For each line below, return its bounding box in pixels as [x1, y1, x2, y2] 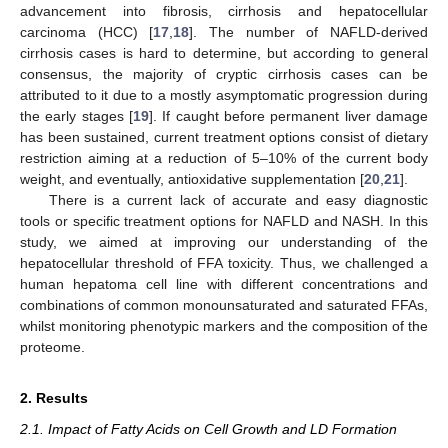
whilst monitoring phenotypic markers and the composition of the [20, 317, 428, 334]
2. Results [20, 389, 88, 406]
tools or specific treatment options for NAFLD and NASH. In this [20, 212, 428, 229]
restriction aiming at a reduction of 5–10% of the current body [20, 149, 428, 166]
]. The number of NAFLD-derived [189, 23, 429, 40]
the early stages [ [20, 107, 133, 124]
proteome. [20, 338, 85, 355]
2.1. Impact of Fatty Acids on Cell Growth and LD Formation [20, 420, 397, 437]
